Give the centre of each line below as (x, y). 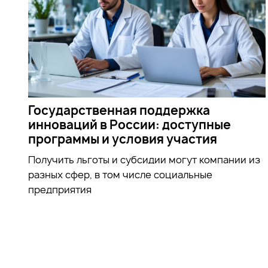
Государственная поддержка (119, 110)
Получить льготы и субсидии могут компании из (144, 159)
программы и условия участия (123, 139)
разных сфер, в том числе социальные (120, 174)
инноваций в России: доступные (130, 124)
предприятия (60, 189)
